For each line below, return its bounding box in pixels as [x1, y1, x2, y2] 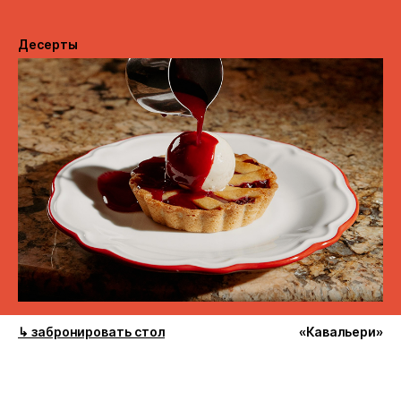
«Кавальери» [299, 323, 383, 339]
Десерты [18, 36, 78, 52]
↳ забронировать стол [18, 323, 165, 339]
